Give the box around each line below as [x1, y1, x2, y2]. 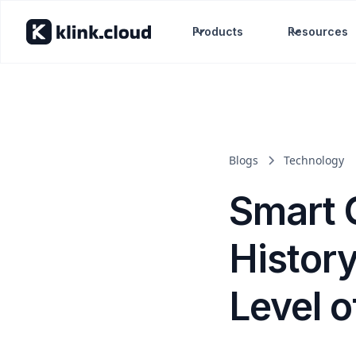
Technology [284, 153, 344, 168]
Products [192, 25, 243, 38]
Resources [288, 25, 348, 38]
